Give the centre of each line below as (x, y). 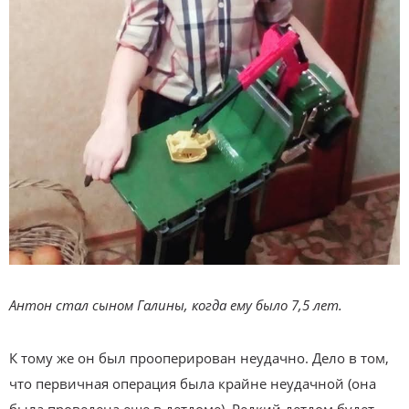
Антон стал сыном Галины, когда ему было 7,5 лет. (176, 304)
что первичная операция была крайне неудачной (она (193, 383)
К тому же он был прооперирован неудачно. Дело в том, (199, 357)
